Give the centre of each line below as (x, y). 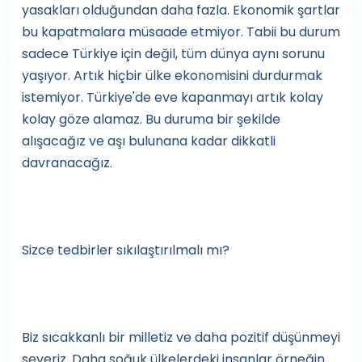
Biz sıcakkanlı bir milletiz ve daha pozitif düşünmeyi (181, 337)
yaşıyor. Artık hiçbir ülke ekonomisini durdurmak (172, 76)
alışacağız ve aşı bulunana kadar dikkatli (149, 141)
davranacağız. (67, 163)
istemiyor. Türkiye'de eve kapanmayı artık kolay (173, 97)
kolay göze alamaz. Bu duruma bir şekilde (151, 119)
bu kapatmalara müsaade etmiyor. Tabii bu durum (181, 32)
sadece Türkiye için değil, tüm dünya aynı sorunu (173, 54)
